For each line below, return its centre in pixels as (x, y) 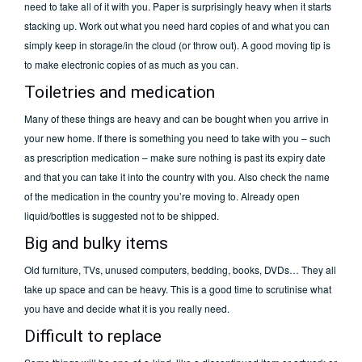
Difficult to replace (93, 337)
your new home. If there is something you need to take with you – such (177, 138)
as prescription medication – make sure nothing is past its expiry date (175, 158)
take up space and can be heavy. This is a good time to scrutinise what (178, 289)
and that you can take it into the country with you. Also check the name (177, 177)
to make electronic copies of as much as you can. (131, 65)
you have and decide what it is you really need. (127, 309)
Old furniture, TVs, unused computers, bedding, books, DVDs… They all (180, 270)
